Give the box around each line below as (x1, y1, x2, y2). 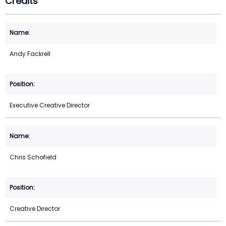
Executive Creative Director (10, 101, 90, 110)
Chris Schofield (10, 153, 56, 162)
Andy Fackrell (10, 49, 50, 59)
